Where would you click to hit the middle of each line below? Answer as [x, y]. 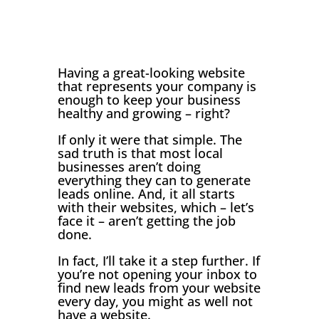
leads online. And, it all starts [146, 193]
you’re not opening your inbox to [157, 274]
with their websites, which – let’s [156, 207]
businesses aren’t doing [129, 166]
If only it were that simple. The [150, 139]
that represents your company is [157, 86]
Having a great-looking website [151, 72]
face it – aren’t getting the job [146, 220]
